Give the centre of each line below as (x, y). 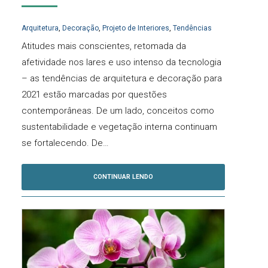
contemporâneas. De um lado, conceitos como (118, 111)
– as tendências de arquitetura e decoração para (122, 79)
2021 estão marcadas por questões (94, 95)
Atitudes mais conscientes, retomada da (104, 46)
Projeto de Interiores (136, 28)
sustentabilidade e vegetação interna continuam (119, 127)
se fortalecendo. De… (65, 143)
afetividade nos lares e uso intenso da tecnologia (121, 63)
